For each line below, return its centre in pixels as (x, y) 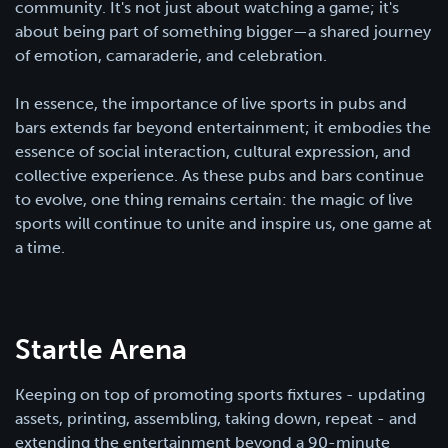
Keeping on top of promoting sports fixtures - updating (220, 394)
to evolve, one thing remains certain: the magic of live (214, 199)
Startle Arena (101, 349)
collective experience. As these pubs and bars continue (219, 175)
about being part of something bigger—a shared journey (223, 31)
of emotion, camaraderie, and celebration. (171, 55)
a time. (40, 247)
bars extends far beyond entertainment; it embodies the (223, 127)
